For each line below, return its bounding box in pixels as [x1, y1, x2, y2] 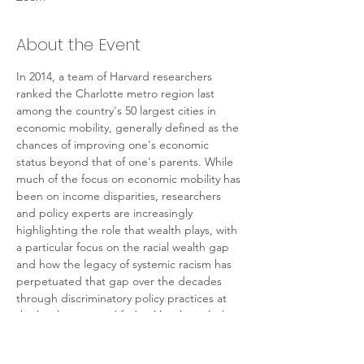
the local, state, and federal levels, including [16, 308, 244, 323]
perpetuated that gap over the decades [16, 274, 225, 288]
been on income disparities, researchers [16, 188, 224, 203]
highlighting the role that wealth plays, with [16, 223, 240, 237]
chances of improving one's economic [16, 137, 212, 152]
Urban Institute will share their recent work [16, 342, 237, 357]
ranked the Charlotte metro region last [16, 86, 218, 101]
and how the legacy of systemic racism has [16, 257, 235, 271]
